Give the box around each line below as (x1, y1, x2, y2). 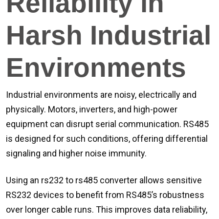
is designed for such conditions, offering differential (6, 133, 208, 144)
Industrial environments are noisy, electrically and (6, 89, 197, 100)
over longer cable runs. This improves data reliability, (6, 204, 207, 215)
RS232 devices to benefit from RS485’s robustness (6, 190, 204, 200)
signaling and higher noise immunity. (6, 148, 147, 158)
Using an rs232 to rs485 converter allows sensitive (6, 175, 202, 185)
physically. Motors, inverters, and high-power (6, 104, 177, 114)
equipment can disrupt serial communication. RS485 (6, 119, 209, 129)
